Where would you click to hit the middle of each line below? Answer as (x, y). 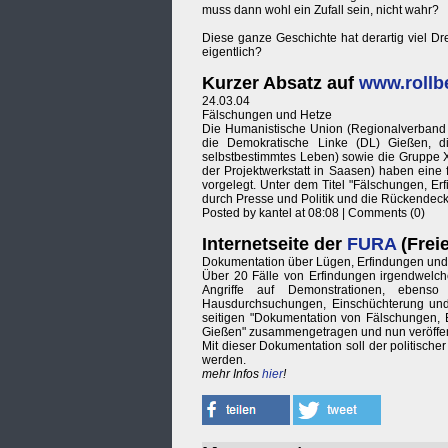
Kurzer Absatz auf (280, 83)
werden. (224, 360)
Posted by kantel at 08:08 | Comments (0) (313, 213)
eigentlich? (232, 52)
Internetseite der (274, 244)
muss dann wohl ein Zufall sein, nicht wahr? (320, 10)
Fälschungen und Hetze (267, 115)
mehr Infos (232, 374)
